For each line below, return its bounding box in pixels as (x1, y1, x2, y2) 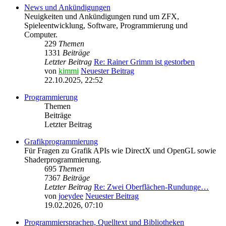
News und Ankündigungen (24, 3, 110, 12)
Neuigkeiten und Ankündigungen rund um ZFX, (24, 12, 179, 21)
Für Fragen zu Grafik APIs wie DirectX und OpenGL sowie (24, 146, 216, 155)
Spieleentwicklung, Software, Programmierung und (24, 21, 188, 30)
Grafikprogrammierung (24, 137, 98, 146)
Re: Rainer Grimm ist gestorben (94, 58, 195, 67)
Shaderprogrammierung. (24, 155, 101, 164)
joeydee (59, 192, 83, 201)
